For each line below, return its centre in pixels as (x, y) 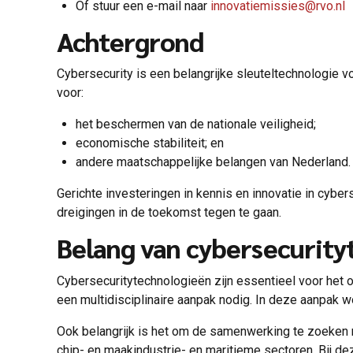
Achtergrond (130, 41)
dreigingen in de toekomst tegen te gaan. (171, 213)
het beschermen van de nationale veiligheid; (197, 124)
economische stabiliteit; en (151, 143)
